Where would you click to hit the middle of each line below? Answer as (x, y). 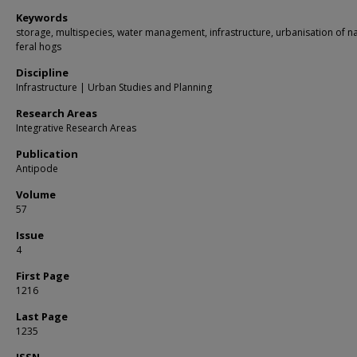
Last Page (42, 316)
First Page (43, 276)
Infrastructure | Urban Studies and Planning (114, 87)
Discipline (42, 73)
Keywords (42, 18)
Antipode (37, 169)
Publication (47, 154)
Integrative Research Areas (76, 128)
